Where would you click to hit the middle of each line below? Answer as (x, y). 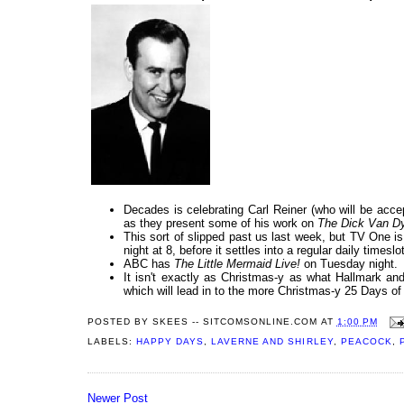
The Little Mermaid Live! (237, 264)
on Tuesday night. (349, 264)
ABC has (149, 264)
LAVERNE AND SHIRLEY (272, 342)
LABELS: (112, 342)
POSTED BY (120, 322)
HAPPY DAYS (170, 342)
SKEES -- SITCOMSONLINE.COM (235, 322)
